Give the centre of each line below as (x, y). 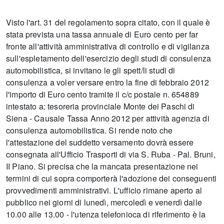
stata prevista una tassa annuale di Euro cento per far (102, 34)
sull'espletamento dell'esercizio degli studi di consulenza (109, 58)
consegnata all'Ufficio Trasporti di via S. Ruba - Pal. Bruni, (111, 154)
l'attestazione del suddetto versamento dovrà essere (100, 142)
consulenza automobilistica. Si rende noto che (89, 130)
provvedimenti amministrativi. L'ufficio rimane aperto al (104, 190)
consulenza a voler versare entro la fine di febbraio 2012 (108, 82)
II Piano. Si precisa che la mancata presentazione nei (102, 166)
